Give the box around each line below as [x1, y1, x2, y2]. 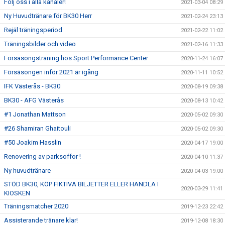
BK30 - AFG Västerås [4, 96, 64, 104]
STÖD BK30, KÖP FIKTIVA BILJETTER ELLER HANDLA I [4, 180, 159, 188]
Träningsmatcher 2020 [4, 202, 68, 210]
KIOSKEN [4, 189, 30, 197]
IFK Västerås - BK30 [4, 82, 60, 90]
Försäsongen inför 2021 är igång [4, 68, 98, 76]
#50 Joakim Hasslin [4, 138, 61, 146]
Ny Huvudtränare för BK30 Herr [4, 12, 92, 20]
